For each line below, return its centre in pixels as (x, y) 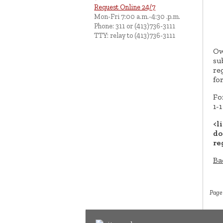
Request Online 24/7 (125, 7)
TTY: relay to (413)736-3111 (135, 36)
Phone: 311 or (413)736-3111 (135, 26)
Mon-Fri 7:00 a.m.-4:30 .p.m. (137, 17)
